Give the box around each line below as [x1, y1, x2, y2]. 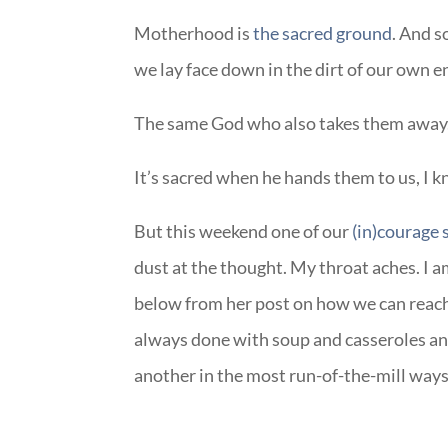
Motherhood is [134, 21, 254, 44]
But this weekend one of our [134, 219, 353, 242]
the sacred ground [253, 21, 393, 44]
